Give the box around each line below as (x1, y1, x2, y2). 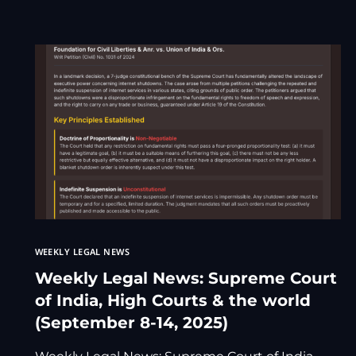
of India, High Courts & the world (34, 291, 311, 311)
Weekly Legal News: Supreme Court (34, 269, 337, 288)
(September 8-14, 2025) (34, 313, 228, 333)
